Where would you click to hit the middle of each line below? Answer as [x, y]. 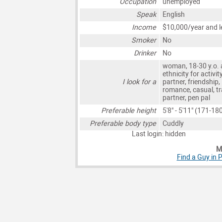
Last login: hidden [159, 134]
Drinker [145, 54]
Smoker [144, 41]
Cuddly [173, 124]
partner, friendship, [191, 82]
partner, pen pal [186, 98]
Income [144, 28]
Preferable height [129, 111]
